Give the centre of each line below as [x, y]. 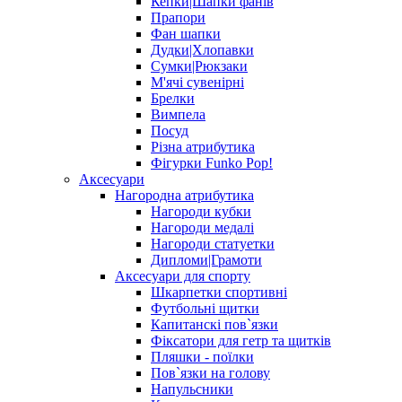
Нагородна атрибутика [184, 195]
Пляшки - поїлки [202, 357]
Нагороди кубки [201, 211]
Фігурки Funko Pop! [212, 163]
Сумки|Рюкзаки [199, 66]
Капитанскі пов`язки [214, 324]
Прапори [178, 17]
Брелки [173, 98]
